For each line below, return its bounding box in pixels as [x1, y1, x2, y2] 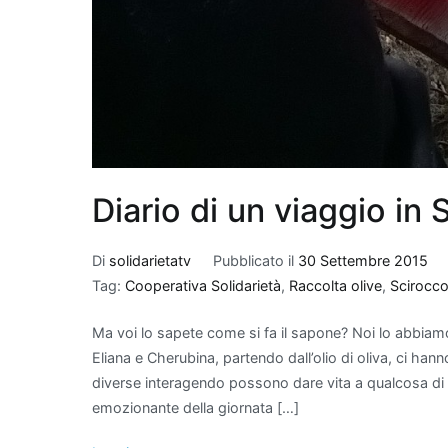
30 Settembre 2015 [297, 252, 428, 270]
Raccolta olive [289, 277, 382, 295]
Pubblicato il [212, 252, 298, 270]
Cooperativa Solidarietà [125, 277, 281, 295]
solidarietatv [109, 252, 191, 270]
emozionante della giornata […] [92, 398, 299, 416]
